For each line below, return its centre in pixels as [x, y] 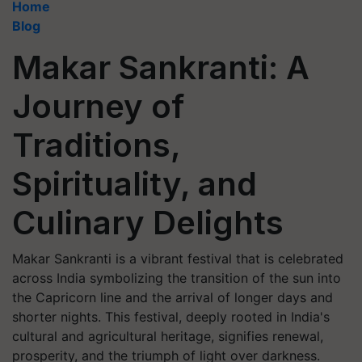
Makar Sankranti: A [161, 67]
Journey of [98, 106]
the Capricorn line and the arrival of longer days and [173, 297]
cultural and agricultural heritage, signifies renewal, [168, 336]
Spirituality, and [135, 184]
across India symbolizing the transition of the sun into [177, 278]
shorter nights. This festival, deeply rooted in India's [171, 317]
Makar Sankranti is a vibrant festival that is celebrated [178, 259]
